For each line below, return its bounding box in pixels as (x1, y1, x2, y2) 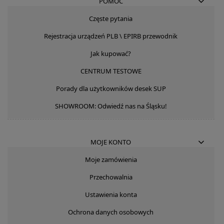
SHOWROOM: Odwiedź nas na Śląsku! (54, 101, 167, 110)
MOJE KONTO (90, 137, 131, 146)
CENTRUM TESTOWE (80, 66, 141, 75)
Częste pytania (89, 13, 133, 23)
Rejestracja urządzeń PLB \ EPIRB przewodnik (44, 31, 178, 40)
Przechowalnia (89, 172, 132, 181)
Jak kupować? (90, 48, 131, 58)
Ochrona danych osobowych (68, 207, 154, 216)
